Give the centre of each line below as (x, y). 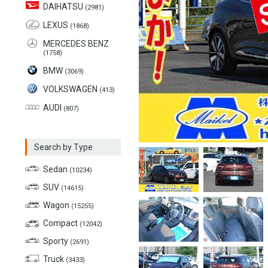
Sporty (57, 241)
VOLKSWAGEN (71, 89)
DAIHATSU (64, 7)
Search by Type (63, 147)
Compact (61, 223)
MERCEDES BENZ (76, 44)
